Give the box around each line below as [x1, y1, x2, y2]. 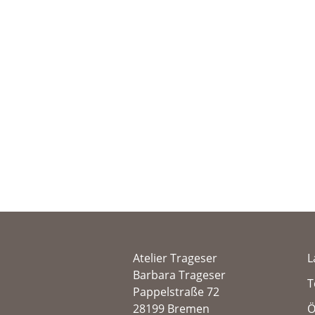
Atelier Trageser [133, 250, 217, 266]
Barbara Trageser [133, 266, 226, 283]
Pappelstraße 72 [133, 283, 219, 300]
